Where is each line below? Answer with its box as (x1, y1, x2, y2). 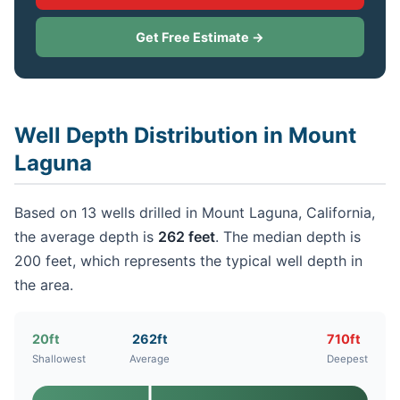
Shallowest (32, 353, 86, 366)
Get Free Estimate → (136, 29, 264, 45)
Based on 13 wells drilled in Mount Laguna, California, (14, 204, 375, 222)
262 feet (158, 228, 215, 246)
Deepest (327, 353, 368, 366)
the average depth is (14, 228, 158, 246)
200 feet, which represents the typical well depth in (14, 252, 362, 271)
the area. (14, 276, 73, 295)
